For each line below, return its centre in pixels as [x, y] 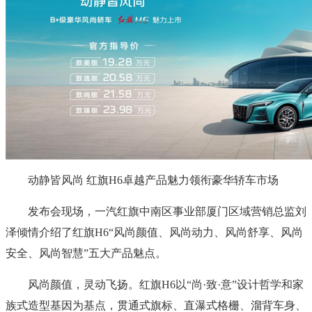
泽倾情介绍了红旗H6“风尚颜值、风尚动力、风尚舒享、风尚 [154, 232]
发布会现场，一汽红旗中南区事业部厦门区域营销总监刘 [156, 211]
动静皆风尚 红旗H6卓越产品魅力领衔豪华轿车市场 [142, 180]
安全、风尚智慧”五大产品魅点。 [86, 253]
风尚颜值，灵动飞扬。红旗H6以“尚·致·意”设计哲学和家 [155, 284]
